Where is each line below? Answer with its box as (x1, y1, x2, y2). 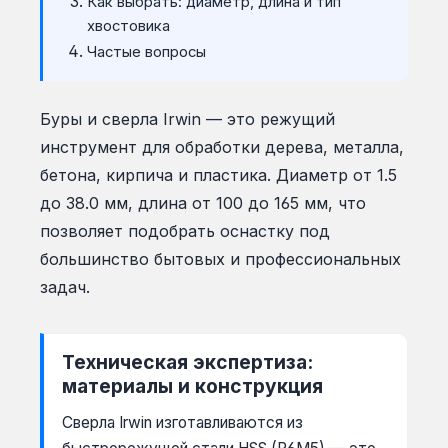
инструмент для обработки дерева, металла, (40, 136, 404, 157)
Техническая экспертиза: (62, 349, 313, 374)
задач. (40, 276, 90, 297)
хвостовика (87, 16, 170, 35)
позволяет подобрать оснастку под (40, 220, 330, 241)
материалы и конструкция (62, 373, 323, 398)
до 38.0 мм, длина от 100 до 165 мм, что (40, 192, 366, 213)
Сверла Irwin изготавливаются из (62, 412, 303, 432)
